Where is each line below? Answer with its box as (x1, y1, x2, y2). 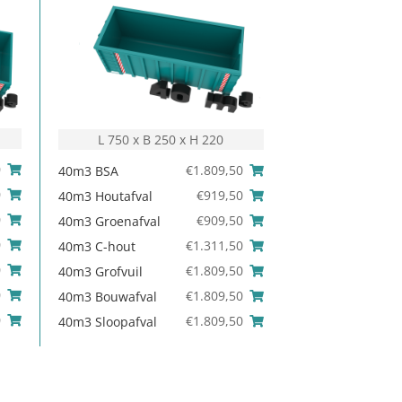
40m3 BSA (57, 162, 118, 179)
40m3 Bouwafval (57, 287, 157, 305)
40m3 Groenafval (57, 212, 161, 230)
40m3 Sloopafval (57, 312, 157, 330)
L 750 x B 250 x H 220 (98, 130, 224, 148)
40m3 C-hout (57, 237, 135, 255)
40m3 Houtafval (57, 187, 153, 205)
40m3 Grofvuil (57, 262, 143, 280)
